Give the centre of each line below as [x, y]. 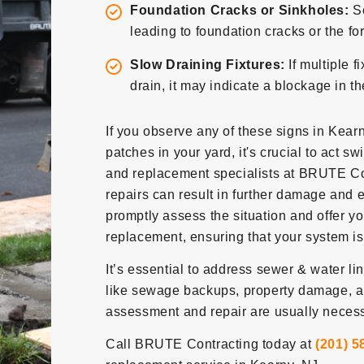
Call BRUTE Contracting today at [210, 344]
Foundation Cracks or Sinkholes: [241, 10]
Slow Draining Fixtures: [209, 65]
